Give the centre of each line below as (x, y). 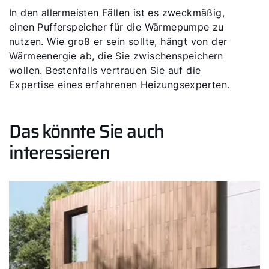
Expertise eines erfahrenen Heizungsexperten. (119, 85)
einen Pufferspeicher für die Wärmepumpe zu (116, 27)
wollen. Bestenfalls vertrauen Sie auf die (105, 70)
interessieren (59, 152)
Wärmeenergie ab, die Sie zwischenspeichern (116, 56)
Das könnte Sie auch (87, 131)
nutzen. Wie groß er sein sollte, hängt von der (118, 41)
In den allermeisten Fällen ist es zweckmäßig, (117, 13)
